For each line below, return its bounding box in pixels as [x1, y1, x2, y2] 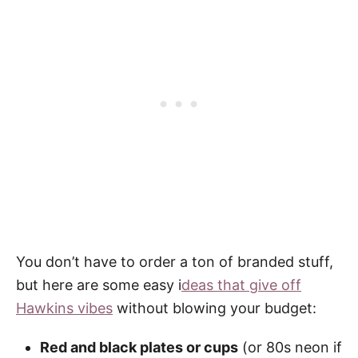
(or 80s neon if [238, 338, 342, 356]
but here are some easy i [16, 276, 181, 293]
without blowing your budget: [113, 299, 316, 316]
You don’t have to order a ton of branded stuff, [16, 253, 333, 270]
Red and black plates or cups [40, 338, 238, 356]
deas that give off [181, 276, 301, 293]
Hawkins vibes [16, 299, 113, 316]
